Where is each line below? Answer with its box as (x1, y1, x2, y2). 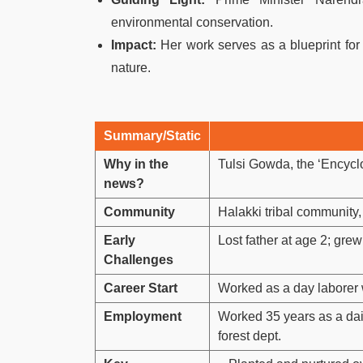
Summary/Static (104, 128, 201, 143)
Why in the (104, 156, 169, 171)
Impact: (111, 37, 156, 52)
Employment (104, 309, 181, 323)
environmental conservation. (111, 15, 273, 29)
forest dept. (218, 328, 281, 343)
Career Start (104, 280, 177, 295)
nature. (111, 60, 151, 75)
